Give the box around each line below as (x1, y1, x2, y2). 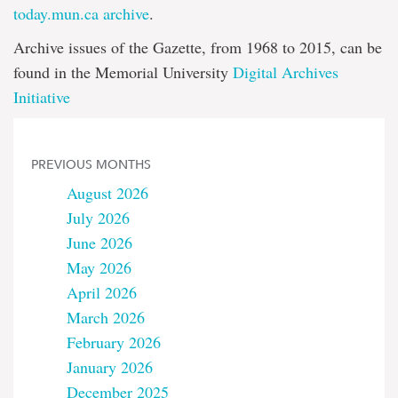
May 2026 (67, 256, 131, 278)
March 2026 (67, 306, 145, 328)
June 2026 (67, 231, 132, 253)
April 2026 (67, 281, 137, 303)
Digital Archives (233, 60, 338, 83)
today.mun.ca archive (13, 2, 149, 24)
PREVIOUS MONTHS (31, 155, 151, 172)
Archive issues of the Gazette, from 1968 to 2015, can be (13, 36, 382, 58)
